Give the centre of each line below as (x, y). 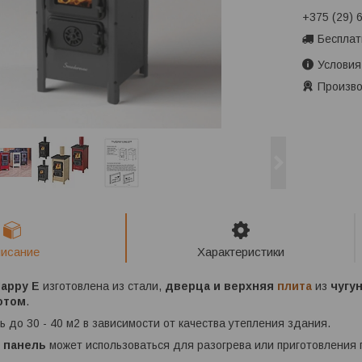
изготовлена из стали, (104, 286)
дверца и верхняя (221, 286)
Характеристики (240, 251)
